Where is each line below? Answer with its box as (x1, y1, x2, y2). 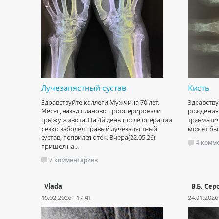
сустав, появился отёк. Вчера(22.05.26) (41, 133, 155, 142)
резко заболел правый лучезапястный (41, 124, 157, 133)
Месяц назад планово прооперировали (41, 107, 161, 115)
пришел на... (41, 142, 79, 151)
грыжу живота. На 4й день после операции (41, 115, 172, 124)
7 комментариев (49, 156, 98, 164)
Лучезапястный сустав (41, 83, 126, 93)
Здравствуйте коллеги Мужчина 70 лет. (41, 98, 159, 107)
